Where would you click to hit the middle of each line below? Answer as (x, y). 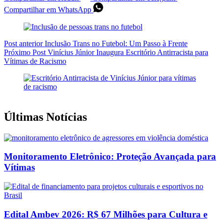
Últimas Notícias (45, 117)
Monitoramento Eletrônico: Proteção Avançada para (110, 157)
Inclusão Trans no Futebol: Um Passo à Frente (116, 43)
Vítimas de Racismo (35, 61)
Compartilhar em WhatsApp (48, 9)
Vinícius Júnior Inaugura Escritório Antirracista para (128, 52)
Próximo (18, 52)
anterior (31, 43)
